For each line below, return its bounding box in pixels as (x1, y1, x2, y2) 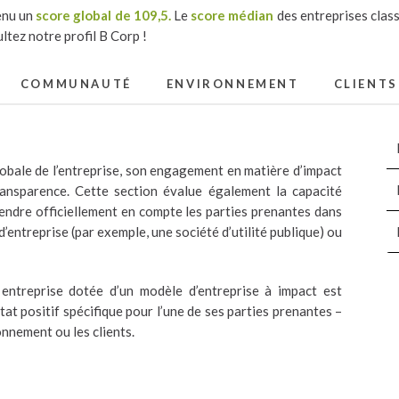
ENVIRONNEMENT (166, 76, 299, 91)
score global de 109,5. (36, 6, 171, 23)
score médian (191, 6, 274, 23)
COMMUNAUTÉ (20, 76, 132, 91)
